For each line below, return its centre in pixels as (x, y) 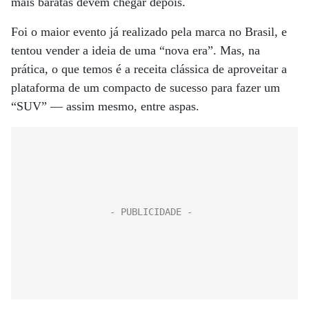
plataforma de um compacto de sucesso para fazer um (146, 88)
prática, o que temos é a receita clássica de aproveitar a (149, 69)
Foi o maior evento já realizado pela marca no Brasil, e (149, 32)
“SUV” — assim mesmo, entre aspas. (105, 106)
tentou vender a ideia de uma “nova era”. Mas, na (136, 50)
